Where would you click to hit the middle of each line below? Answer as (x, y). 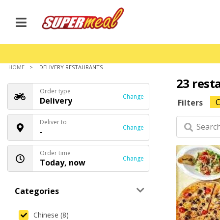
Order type (55, 91)
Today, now (63, 163)
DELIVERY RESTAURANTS (71, 67)
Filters (190, 102)
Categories (37, 191)
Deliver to (53, 122)
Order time (55, 153)
